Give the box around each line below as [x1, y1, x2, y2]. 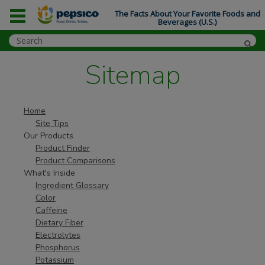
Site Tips [35, 118, 69, 129]
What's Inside [24, 167, 75, 179]
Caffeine [35, 205, 67, 216]
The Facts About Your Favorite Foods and [114, 8, 260, 19]
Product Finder [35, 143, 90, 154]
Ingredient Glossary [35, 180, 109, 191]
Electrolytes [35, 230, 80, 241]
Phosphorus [35, 242, 80, 253]
